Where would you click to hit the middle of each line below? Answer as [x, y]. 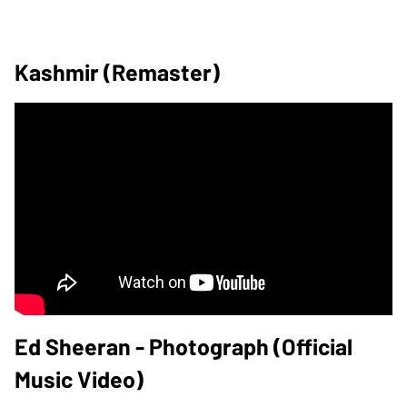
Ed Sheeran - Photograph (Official [184, 346]
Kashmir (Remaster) [117, 71]
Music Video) [79, 378]
